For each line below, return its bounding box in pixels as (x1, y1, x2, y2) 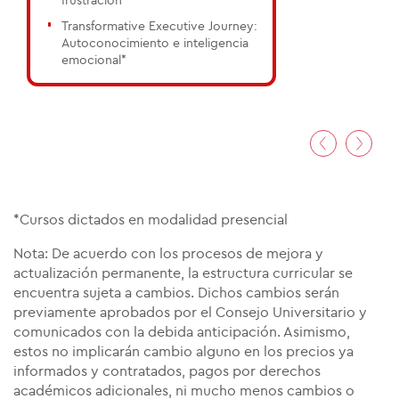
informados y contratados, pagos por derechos (13, 363, 321, 379)
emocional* (61, 54, 126, 68)
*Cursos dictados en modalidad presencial (13, 212, 288, 227)
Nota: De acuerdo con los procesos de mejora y (13, 246, 323, 261)
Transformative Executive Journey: (61, 20, 257, 34)
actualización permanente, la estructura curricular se (13, 265, 353, 281)
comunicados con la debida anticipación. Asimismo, (13, 324, 350, 339)
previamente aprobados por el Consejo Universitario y (13, 305, 367, 320)
